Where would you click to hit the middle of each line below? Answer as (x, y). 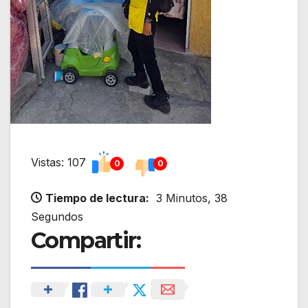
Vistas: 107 (60, 163)
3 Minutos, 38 (192, 198)
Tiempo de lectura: (97, 198)
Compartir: (86, 241)
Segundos (57, 217)
